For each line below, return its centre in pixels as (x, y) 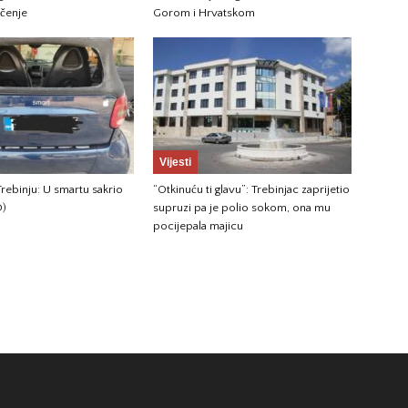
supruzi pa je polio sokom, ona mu (242, 208)
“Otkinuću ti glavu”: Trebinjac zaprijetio (251, 190)
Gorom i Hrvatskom (204, 13)
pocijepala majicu (198, 226)
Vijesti (175, 163)
